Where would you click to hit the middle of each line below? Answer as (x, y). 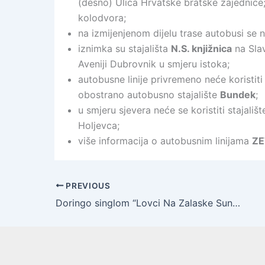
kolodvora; (102, 18)
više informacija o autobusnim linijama (165, 141)
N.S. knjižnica (201, 49)
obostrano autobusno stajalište (149, 95)
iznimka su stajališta (125, 49)
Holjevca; (99, 125)
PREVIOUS (87, 185)
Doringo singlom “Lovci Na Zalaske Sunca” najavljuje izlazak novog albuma (236, 203)
